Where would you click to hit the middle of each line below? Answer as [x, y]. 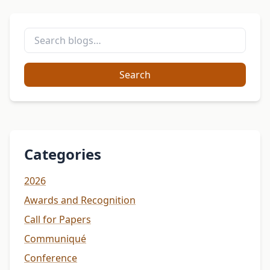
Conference [51, 258]
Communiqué [55, 238]
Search [135, 74]
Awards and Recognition [80, 200]
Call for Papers [58, 219]
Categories [63, 154]
